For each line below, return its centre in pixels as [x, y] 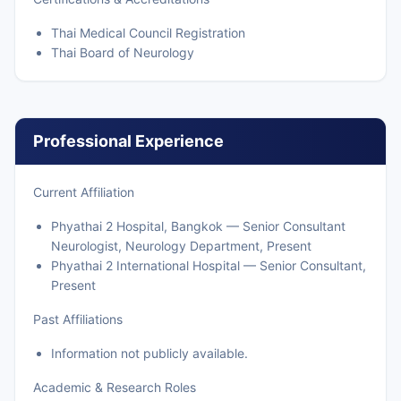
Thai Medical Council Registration [148, 33]
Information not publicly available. [149, 353]
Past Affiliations [78, 319]
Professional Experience [128, 141]
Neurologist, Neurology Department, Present [181, 246]
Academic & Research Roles [115, 387]
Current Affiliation [84, 192]
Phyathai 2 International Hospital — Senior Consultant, [209, 265]
